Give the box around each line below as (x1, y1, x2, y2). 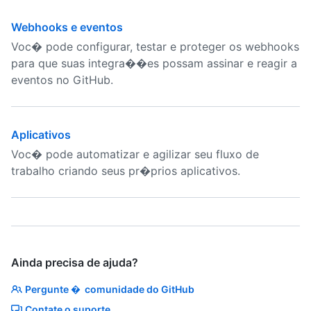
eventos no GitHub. (11, 73, 113, 87)
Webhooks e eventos (11, 20, 123, 34)
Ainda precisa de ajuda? (11, 255, 138, 269)
